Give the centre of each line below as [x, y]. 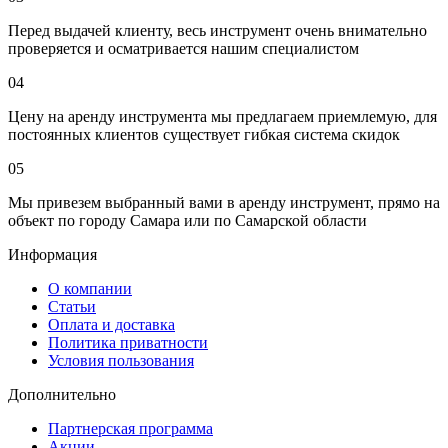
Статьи [72, 307]
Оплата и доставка [111, 325]
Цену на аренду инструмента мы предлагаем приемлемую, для [222, 117]
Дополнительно [62, 395]
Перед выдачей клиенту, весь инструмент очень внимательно [217, 31]
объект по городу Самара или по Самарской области [187, 221]
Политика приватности [128, 343]
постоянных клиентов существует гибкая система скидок [204, 135]
